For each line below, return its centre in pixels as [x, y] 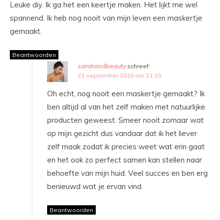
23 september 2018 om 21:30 [119, 76]
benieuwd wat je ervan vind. [95, 187]
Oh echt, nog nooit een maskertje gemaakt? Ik [126, 94]
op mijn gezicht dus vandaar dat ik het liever [122, 134]
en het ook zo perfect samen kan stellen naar [124, 160]
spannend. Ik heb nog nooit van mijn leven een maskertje [106, 18]
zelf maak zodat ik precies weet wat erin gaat [126, 147]
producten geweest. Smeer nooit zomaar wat [125, 120]
